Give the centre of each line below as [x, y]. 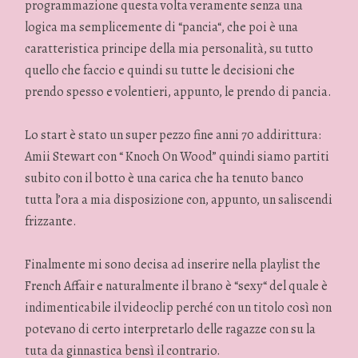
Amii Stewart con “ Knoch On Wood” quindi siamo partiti [177, 156]
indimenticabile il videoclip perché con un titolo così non [179, 308]
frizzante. [51, 221]
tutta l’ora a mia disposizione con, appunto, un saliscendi [179, 199]
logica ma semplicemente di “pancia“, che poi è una [162, 27]
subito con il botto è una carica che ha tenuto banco [165, 178]
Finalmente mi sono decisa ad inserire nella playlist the [173, 265]
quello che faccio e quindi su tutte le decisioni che [160, 70]
